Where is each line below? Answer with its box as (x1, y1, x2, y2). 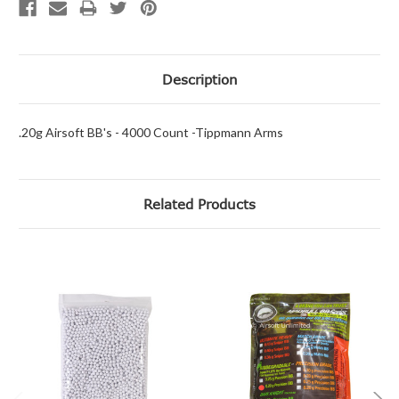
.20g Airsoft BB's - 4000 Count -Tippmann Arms (19, 124, 283, 140)
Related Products (143, 195, 256, 212)
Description (161, 70, 238, 87)
